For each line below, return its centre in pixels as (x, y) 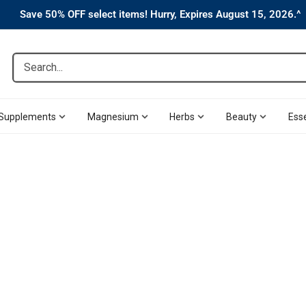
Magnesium (113, 116)
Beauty (242, 116)
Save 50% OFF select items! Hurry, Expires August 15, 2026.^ (161, 14)
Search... (32, 63)
